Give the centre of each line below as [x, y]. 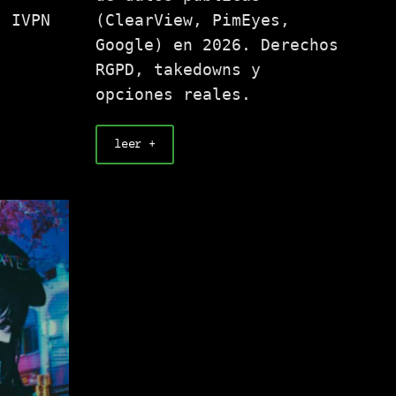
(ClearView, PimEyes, [192, 20]
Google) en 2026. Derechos [217, 45]
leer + [135, 145]
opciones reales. [173, 95]
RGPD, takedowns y [178, 70]
